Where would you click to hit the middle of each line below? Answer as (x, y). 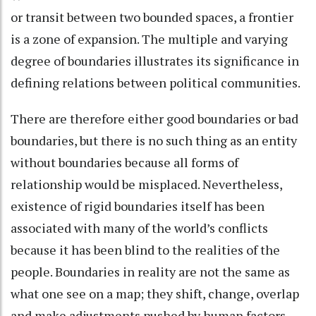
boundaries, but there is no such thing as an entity (154, 140)
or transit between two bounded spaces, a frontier (152, 17)
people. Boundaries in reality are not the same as (150, 271)
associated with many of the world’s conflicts (139, 227)
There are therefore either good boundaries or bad (154, 118)
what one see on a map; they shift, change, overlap (155, 293)
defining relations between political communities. (156, 82)
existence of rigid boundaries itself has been (138, 206)
